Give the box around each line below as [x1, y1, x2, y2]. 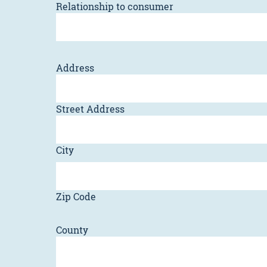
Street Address [56, 103, 125, 116]
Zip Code [56, 190, 96, 203]
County [56, 223, 88, 237]
